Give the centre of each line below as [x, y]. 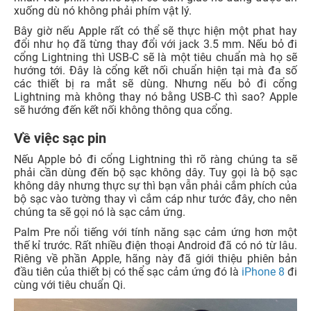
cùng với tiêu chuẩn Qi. [70, 285]
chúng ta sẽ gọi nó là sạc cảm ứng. [100, 212]
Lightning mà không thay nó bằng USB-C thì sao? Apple [155, 97]
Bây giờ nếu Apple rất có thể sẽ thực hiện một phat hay [155, 31]
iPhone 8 [263, 272]
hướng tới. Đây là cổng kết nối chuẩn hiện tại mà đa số [155, 71]
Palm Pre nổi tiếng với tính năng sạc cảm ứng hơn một [155, 233]
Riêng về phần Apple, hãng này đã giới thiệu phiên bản [155, 259]
